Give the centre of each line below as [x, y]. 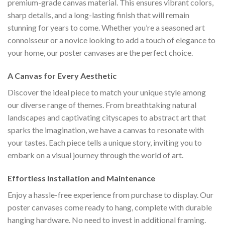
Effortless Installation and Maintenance [81, 178]
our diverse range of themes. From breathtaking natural [102, 105]
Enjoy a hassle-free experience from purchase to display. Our [110, 194]
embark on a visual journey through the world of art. [95, 155]
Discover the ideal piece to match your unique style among [107, 92]
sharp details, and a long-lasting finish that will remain [98, 15]
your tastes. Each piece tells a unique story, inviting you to [105, 143]
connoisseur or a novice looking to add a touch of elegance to [111, 40]
